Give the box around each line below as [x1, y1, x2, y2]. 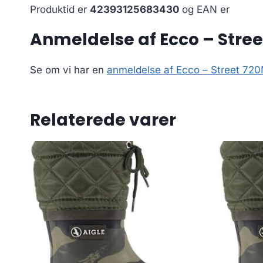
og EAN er [179, 3, 230, 15]
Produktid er [30, 3, 90, 15]
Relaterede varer [30, 108, 176, 131]
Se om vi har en [30, 63, 107, 76]
